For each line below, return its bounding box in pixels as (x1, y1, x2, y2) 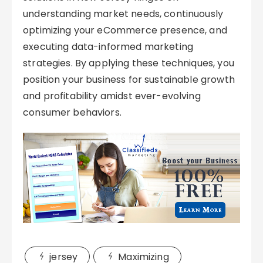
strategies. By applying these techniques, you (23, 56, 234, 70)
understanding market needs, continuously (23, 7, 224, 21)
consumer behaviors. (23, 106, 122, 119)
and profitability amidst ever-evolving (23, 89, 201, 103)
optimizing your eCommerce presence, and (23, 23, 227, 37)
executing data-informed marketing (23, 40, 194, 53)
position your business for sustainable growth (23, 73, 235, 86)
